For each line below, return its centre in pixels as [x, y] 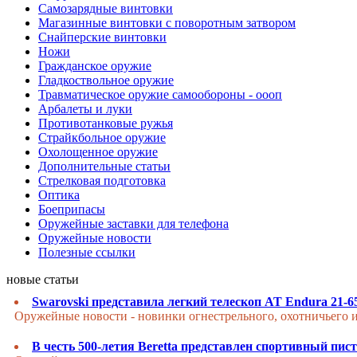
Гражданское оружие [95, 65]
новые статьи [43, 279]
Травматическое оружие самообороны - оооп [160, 94]
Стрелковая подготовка [102, 180]
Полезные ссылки [87, 252]
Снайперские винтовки [102, 37]
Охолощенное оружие [98, 151]
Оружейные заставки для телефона [133, 223]
